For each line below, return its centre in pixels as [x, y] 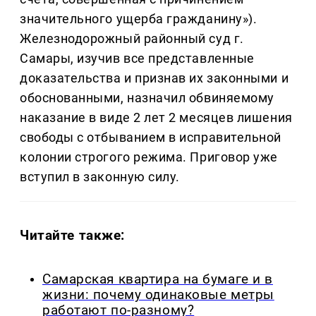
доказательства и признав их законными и [154, 78]
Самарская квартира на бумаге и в [158, 279]
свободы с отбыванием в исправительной [151, 138]
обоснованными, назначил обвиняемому [147, 98]
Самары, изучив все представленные [137, 59]
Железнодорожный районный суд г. [132, 39]
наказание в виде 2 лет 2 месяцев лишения [156, 118]
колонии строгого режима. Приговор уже [149, 157]
